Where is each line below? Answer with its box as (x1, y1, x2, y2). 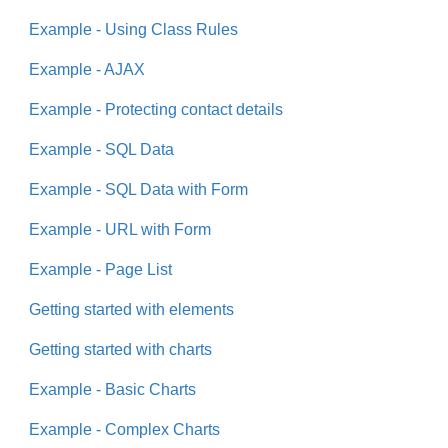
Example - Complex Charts (29, 421, 220, 439)
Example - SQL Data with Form (29, 181, 248, 199)
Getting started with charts (29, 341, 212, 359)
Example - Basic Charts (29, 381, 196, 399)
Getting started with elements (29, 301, 234, 319)
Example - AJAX (29, 61, 145, 79)
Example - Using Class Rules (29, 21, 238, 39)
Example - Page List (29, 261, 172, 279)
